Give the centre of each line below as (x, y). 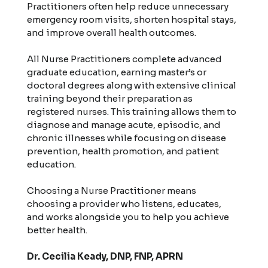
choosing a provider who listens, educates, (124, 203)
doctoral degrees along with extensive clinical (132, 85)
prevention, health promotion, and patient (123, 151)
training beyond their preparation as (110, 98)
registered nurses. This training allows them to (132, 111)
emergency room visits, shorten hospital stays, (132, 19)
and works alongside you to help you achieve (128, 217)
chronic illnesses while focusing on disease (127, 138)
